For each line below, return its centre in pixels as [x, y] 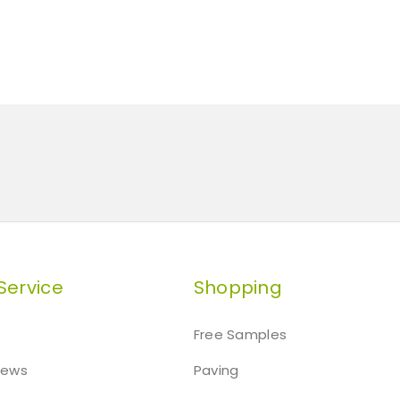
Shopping [238, 287]
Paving [216, 370]
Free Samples [240, 334]
